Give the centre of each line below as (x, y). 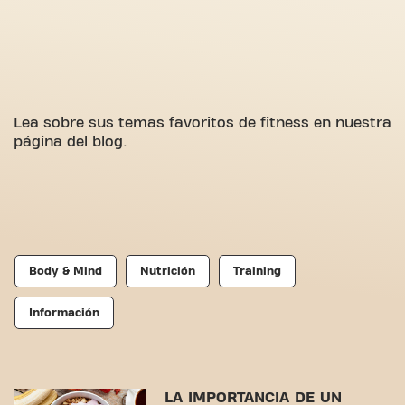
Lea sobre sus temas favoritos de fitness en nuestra (202, 123)
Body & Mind (66, 271)
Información (64, 313)
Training (257, 271)
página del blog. (71, 142)
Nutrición (168, 271)
